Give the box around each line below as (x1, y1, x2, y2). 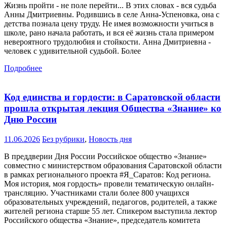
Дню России (4, 113, 57, 125)
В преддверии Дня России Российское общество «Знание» (4, 152, 207, 161)
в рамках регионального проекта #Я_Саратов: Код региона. (4, 170, 211, 179)
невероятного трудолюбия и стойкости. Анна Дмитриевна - (4, 37, 211, 47)
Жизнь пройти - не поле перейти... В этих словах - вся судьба (4, 1, 216, 10)
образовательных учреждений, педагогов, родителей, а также (4, 197, 217, 206)
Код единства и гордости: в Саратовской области (4, 91, 220, 102)
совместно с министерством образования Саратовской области (4, 161, 222, 170)
